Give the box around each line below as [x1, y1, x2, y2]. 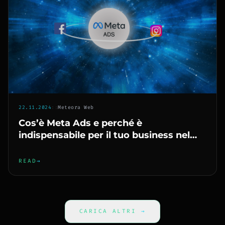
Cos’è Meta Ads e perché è [19, 118, 142, 129]
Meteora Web [58, 104, 94, 110]
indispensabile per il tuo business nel [19, 130, 190, 141]
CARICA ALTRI [79, 207, 141, 215]
